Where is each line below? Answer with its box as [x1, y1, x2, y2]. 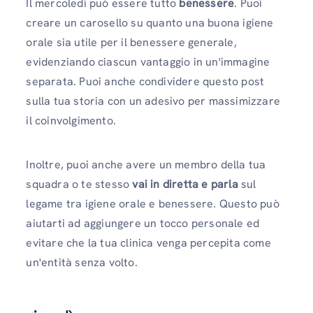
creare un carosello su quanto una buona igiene [26, 15, 274, 30]
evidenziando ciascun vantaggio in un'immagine [26, 54, 270, 69]
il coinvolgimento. [26, 113, 119, 128]
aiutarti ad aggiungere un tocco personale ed [26, 216, 260, 231]
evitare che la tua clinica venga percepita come [26, 235, 271, 251]
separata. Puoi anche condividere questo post [26, 74, 265, 89]
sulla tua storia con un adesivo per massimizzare [26, 94, 280, 108]
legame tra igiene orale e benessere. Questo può [26, 196, 279, 212]
